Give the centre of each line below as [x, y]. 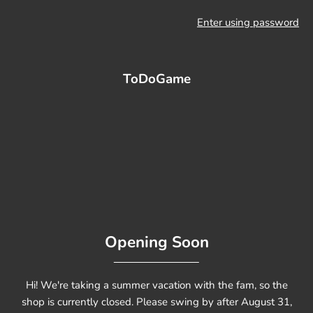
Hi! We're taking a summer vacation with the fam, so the [156, 285]
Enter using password [248, 22]
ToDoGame [156, 79]
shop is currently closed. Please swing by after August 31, [156, 301]
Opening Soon [156, 242]
